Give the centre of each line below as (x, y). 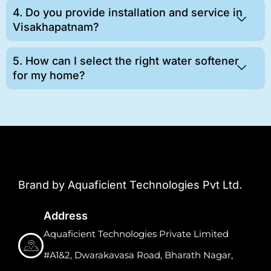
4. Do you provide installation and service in (128, 13)
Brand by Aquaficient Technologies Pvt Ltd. (130, 185)
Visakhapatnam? (56, 27)
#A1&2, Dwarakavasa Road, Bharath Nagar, (138, 255)
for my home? (49, 76)
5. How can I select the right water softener (126, 61)
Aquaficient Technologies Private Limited (136, 233)
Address (66, 215)
